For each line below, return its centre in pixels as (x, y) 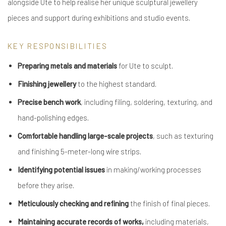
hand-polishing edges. (53, 118)
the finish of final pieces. (169, 203)
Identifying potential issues (61, 169)
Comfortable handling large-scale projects (85, 136)
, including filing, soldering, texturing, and (147, 102)
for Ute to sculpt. (145, 66)
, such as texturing (183, 136)
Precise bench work (49, 102)
